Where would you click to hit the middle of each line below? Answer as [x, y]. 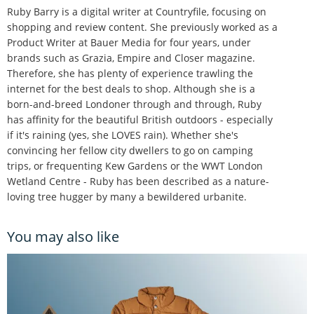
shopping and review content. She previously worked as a [142, 27]
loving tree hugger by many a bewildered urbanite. [127, 197]
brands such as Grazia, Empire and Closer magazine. [131, 58]
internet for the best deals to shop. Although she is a [131, 89]
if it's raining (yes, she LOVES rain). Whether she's [123, 135]
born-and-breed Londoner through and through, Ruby [134, 104]
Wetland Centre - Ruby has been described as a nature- [138, 182]
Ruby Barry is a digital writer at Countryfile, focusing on [137, 12]
